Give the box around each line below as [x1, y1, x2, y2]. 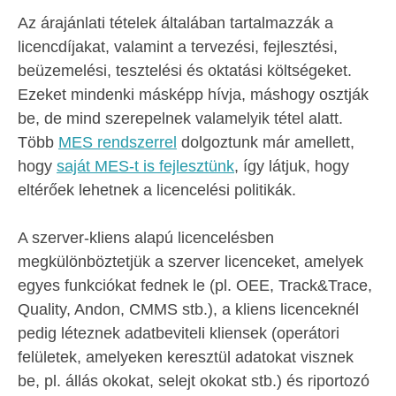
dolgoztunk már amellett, [177, 133, 354, 151]
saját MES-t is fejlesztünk [57, 157, 234, 175]
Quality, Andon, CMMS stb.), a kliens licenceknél [18, 301, 359, 318]
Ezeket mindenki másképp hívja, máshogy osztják [18, 86, 369, 103]
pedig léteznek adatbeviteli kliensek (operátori [18, 324, 339, 342]
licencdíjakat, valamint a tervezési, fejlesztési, [18, 38, 338, 56]
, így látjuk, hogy [234, 157, 349, 175]
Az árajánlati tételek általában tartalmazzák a [18, 14, 333, 32]
